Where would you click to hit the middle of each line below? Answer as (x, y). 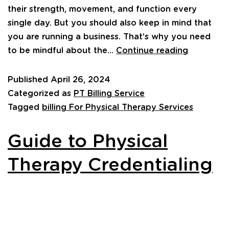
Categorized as (41, 93)
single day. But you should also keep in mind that (110, 23)
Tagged (25, 107)
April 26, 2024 (81, 79)
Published (29, 79)
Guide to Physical (88, 141)
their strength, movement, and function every (102, 9)
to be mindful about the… (62, 50)
